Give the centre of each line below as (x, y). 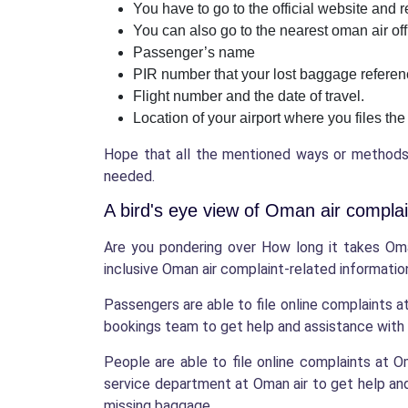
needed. (131, 177)
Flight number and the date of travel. (250, 97)
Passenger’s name (194, 53)
